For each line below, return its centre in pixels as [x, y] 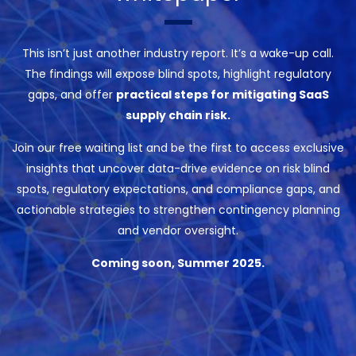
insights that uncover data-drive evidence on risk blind [178, 168]
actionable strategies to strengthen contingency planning [178, 210]
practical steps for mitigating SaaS [222, 95]
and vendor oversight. [178, 230]
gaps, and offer [72, 95]
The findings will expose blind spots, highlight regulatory [178, 74]
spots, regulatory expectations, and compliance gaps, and [178, 189]
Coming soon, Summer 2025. [178, 263]
